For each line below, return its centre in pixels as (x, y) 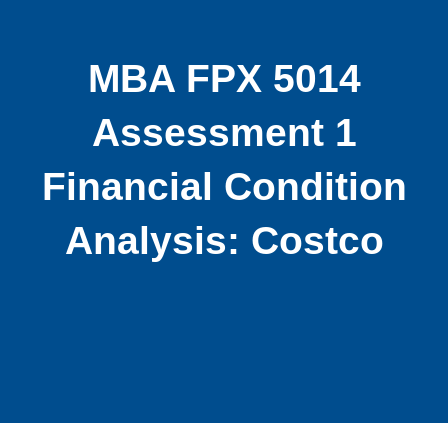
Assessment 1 (224, 133)
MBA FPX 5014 (224, 79)
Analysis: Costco (224, 241)
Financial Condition (224, 187)
